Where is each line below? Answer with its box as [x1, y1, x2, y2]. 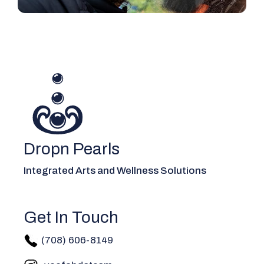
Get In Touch [24, 208, 118, 227]
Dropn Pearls [24, 140, 120, 159]
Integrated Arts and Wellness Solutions [24, 165, 206, 177]
